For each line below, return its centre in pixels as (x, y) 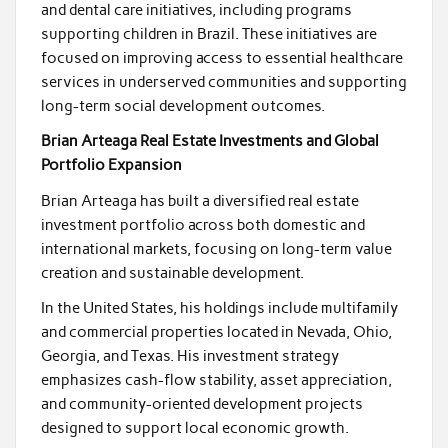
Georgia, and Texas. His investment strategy (189, 356)
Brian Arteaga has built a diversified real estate (199, 200)
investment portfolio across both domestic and (202, 224)
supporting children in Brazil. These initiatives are (208, 33)
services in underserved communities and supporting (223, 81)
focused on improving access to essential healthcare (221, 57)
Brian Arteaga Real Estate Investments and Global (209, 141)
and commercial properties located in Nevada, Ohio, (216, 332)
